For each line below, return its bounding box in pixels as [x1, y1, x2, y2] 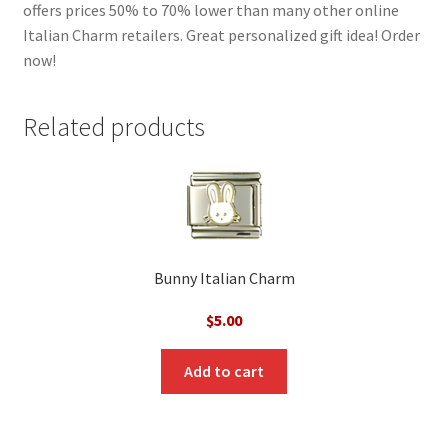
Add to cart [184, 360, 264, 381]
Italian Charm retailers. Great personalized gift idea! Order [22, 24, 420, 45]
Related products [22, 110, 205, 143]
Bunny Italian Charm [153, 268, 295, 289]
